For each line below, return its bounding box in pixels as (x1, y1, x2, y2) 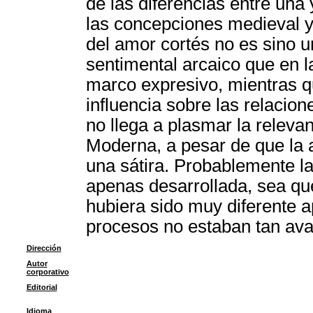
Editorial (26, 283, 57, 291)
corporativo (26, 268, 69, 276)
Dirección (26, 244, 61, 252)
